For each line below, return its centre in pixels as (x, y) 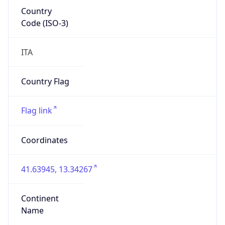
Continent (40, 199)
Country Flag (45, 82)
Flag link (36, 111)
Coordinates (44, 140)
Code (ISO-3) (44, 23)
